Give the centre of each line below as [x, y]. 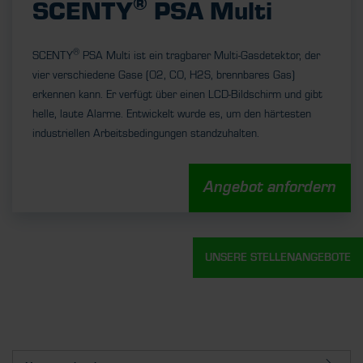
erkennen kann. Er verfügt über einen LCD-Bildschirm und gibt [177, 95]
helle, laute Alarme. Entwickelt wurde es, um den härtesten [172, 114]
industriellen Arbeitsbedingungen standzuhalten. [146, 134]
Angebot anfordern [270, 188]
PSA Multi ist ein [123, 56]
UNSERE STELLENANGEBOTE [278, 258]
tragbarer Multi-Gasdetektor [233, 56]
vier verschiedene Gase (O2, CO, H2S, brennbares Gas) [164, 75]
